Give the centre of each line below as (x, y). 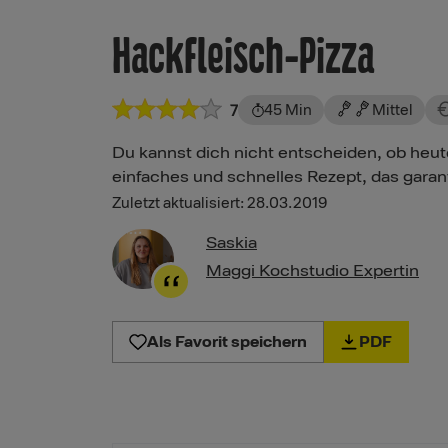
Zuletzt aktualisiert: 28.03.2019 (219, 204)
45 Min (288, 110)
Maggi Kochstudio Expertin (312, 271)
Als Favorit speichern (227, 341)
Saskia (231, 243)
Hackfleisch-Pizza (243, 56)
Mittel (392, 110)
